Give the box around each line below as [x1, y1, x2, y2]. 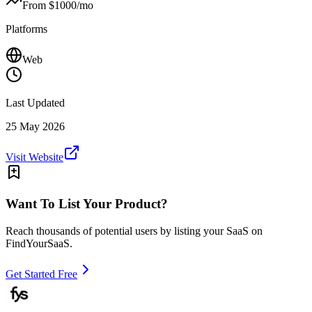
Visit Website [6, 151, 63, 164]
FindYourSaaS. [6, 237, 72, 249]
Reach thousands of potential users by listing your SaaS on [6, 224, 263, 237]
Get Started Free [6, 267, 77, 280]
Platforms [6, 23, 47, 36]
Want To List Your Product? [6, 196, 168, 211]
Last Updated [6, 97, 65, 109]
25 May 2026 [6, 120, 65, 133]
